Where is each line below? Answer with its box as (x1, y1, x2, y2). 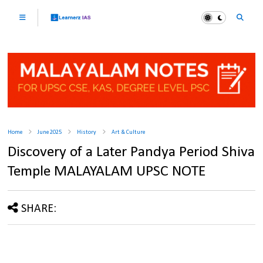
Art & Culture (112, 129, 146, 136)
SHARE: (21, 203, 57, 215)
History (77, 129, 97, 136)
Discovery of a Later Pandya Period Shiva (8, 144, 255, 161)
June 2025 (38, 129, 62, 136)
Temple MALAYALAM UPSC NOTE (8, 164, 207, 180)
